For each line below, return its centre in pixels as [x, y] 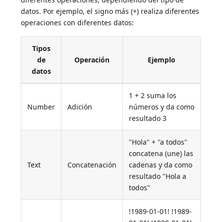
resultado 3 [148, 118]
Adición [80, 107]
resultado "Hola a [158, 176]
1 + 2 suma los [153, 95]
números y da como [162, 107]
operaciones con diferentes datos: [78, 22]
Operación [92, 59]
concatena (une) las [161, 153]
